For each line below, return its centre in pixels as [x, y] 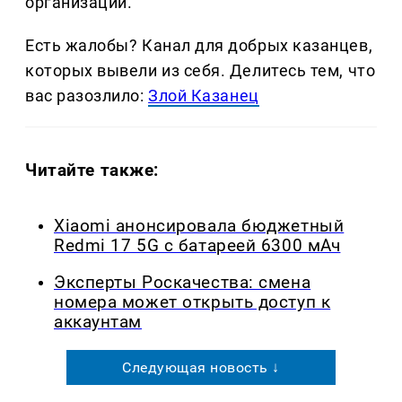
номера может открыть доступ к [192, 302]
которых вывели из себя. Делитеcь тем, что [201, 71]
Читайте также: [92, 170]
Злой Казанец [204, 96]
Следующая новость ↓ [201, 367]
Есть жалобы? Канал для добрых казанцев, [199, 46]
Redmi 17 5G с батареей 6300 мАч [197, 246]
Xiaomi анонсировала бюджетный [199, 227]
